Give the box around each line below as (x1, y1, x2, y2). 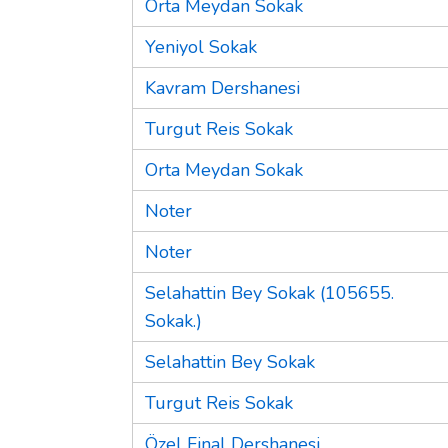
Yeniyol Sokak (145, 34, 257, 59)
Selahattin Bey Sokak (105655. (145, 280, 394, 305)
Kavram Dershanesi (145, 75, 300, 100)
